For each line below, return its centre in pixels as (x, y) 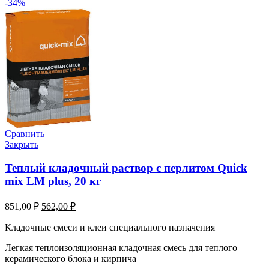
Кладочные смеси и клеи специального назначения (110, 227)
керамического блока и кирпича (71, 258)
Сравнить (25, 134)
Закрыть (22, 145)
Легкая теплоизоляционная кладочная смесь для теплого (121, 247)
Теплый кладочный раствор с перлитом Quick (126, 168)
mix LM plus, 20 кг (53, 181)
